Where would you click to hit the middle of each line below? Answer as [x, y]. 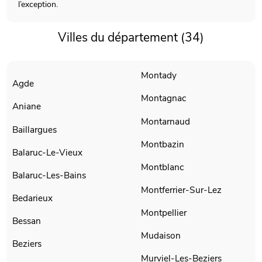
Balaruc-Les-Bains [49, 175]
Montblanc [162, 167]
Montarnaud [166, 121]
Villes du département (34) [131, 37]
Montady [159, 75]
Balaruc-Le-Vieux [48, 152]
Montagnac [163, 98]
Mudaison [161, 236]
